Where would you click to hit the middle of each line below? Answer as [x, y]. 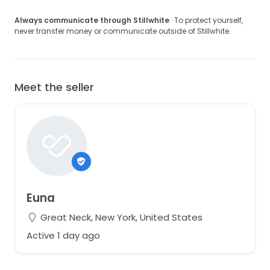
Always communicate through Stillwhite [92, 20]
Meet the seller [54, 87]
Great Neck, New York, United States [120, 217]
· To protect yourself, [206, 20]
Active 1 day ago [63, 235]
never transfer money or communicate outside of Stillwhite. [123, 31]
